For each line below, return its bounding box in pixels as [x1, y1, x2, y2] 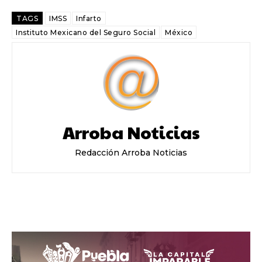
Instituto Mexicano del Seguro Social [16, 28, 156, 37]
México [165, 28, 192, 37]
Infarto [76, 14, 102, 23]
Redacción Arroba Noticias [75, 147, 187, 158]
